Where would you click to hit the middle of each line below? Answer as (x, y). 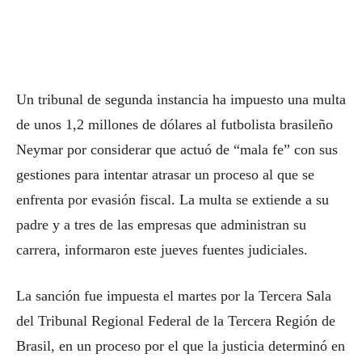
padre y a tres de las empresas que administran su (161, 225)
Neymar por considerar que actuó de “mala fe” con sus (177, 149)
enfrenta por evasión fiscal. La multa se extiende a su (173, 200)
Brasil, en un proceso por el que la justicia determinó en (181, 346)
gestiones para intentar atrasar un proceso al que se (165, 175)
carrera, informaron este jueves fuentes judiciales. (162, 250)
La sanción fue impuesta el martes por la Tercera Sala (174, 296)
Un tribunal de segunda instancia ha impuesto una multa (181, 99)
